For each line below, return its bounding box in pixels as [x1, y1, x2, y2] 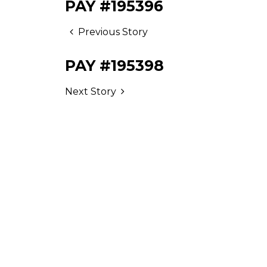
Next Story [65, 86, 116, 97]
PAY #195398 [65, 57, 164, 74]
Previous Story [78, 26, 148, 38]
